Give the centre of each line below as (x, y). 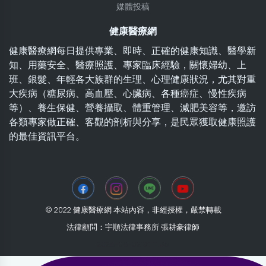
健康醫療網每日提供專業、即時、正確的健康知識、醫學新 (132, 51)
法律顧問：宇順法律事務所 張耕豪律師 (133, 227)
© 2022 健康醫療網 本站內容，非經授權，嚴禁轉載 (133, 210)
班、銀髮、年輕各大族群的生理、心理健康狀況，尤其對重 (132, 79)
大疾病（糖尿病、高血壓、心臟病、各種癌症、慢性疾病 (128, 94)
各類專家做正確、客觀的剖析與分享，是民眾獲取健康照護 (132, 122)
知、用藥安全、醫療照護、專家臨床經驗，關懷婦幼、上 (128, 65)
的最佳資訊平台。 (47, 136)
